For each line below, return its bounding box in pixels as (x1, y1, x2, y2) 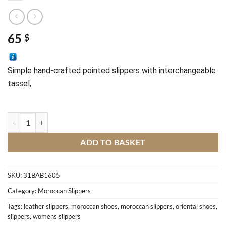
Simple (8, 66, 34, 76)
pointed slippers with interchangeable (83, 66, 216, 76)
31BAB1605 (23, 171, 60, 179)
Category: (8, 186, 38, 195)
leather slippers (24, 202, 68, 210)
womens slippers (33, 212, 81, 220)
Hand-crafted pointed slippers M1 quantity (7, 113, 141, 122)
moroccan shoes (71, 202, 118, 210)
